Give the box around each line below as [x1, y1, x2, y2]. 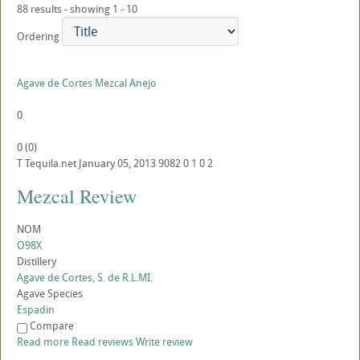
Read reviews [72, 334, 133, 350]
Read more [17, 334, 69, 350]
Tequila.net [25, 156, 76, 170]
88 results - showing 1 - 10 [17, 2, 137, 16]
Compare [30, 318, 74, 333]
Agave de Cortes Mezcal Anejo [17, 76, 157, 90]
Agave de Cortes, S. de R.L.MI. [17, 270, 153, 284]
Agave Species [17, 286, 83, 301]
